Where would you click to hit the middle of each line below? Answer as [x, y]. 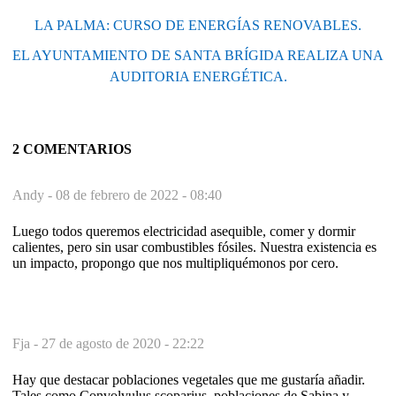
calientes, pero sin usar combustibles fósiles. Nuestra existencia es [194, 247]
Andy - [34, 194]
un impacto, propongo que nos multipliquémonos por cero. [175, 263]
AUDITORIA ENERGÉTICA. [198, 76]
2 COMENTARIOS [72, 148]
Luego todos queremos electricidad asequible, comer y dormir [184, 231]
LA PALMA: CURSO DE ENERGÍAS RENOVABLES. [198, 25]
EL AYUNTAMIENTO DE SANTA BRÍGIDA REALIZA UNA [198, 55]
